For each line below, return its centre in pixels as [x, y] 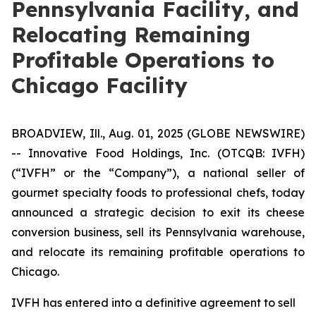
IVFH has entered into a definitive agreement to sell [153, 303]
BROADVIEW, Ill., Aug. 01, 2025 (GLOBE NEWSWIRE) [158, 133]
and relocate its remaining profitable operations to [158, 252]
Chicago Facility [99, 85]
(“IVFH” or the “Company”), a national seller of [158, 173]
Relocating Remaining [131, 35]
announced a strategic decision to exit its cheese [158, 212]
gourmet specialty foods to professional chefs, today [158, 193]
